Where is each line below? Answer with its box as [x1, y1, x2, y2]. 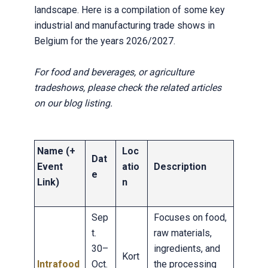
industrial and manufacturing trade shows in [33, 19, 215, 31]
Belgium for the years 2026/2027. [33, 35, 175, 47]
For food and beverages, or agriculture [33, 66, 194, 78]
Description [153, 160, 206, 172]
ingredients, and [153, 242, 220, 254]
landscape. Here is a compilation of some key [33, 4, 225, 16]
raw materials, [153, 227, 212, 239]
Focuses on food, [153, 211, 227, 223]
